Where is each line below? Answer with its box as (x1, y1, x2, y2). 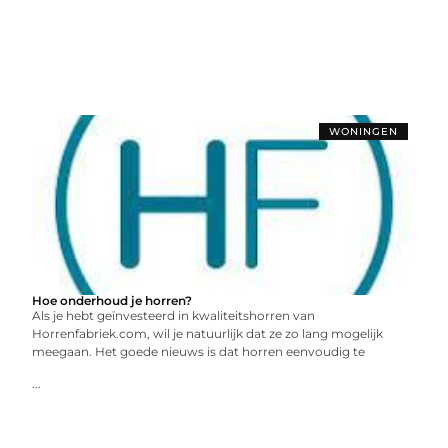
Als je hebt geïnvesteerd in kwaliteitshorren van (32, 308, 316, 323)
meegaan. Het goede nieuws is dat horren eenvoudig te (32, 344, 366, 359)
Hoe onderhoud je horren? (32, 293, 193, 308)
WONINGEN (328, 125, 398, 138)
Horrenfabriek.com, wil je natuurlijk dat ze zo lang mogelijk (32, 326, 384, 341)
